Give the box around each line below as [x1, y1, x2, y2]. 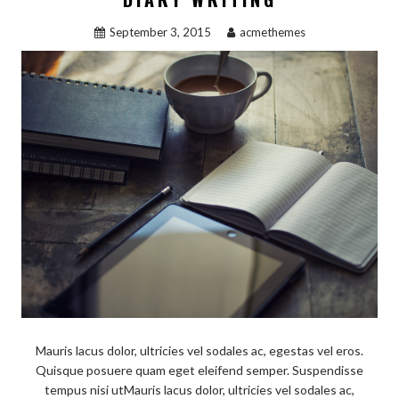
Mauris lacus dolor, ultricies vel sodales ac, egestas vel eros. [36, 342, 363, 358]
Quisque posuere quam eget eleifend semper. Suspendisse [36, 362, 363, 378]
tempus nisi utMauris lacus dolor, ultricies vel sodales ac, [45, 381, 354, 397]
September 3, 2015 [109, 25, 211, 40]
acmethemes [239, 25, 305, 40]
